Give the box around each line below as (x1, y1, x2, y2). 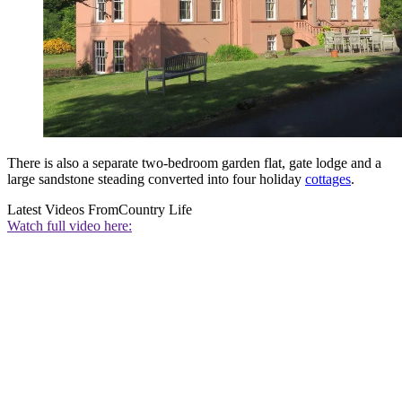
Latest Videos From (7, 202, 118, 218)
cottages (305, 171, 351, 188)
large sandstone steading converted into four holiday (7, 171, 305, 188)
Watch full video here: (7, 218, 132, 234)
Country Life (118, 202, 192, 218)
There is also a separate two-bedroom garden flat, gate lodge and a (7, 155, 381, 171)
